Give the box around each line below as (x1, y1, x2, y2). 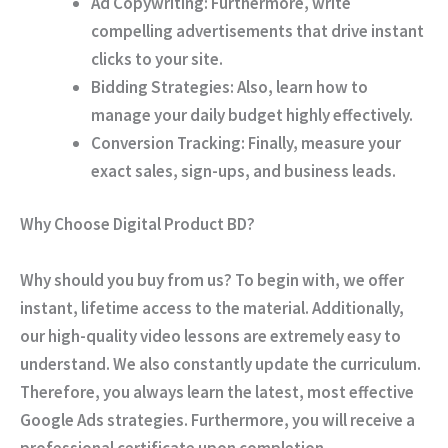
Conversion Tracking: (91, 131, 245, 154)
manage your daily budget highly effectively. (91, 103, 413, 126)
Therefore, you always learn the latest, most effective (20, 380, 414, 403)
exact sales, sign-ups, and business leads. (91, 159, 396, 182)
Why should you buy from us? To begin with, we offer (20, 268, 404, 291)
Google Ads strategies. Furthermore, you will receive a (20, 408, 415, 431)
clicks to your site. (91, 47, 223, 70)
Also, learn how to (234, 75, 368, 98)
